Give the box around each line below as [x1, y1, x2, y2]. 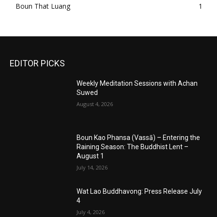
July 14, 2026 [77, 163, 108, 171]
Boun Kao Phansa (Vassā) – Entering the [77, 133, 201, 141]
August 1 [77, 152, 105, 160]
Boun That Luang [15, 1, 70, 11]
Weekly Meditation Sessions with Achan [77, 79, 198, 87]
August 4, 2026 [77, 100, 113, 108]
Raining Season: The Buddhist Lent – [77, 142, 189, 151]
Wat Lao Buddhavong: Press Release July [77, 187, 202, 196]
